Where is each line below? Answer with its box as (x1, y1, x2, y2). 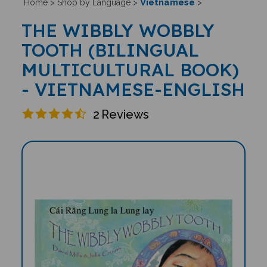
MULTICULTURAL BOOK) (21, 58, 239, 81)
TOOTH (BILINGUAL (21, 39, 199, 61)
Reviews (101, 107, 149, 122)
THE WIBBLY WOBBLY (21, 19, 215, 42)
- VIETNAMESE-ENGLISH (21, 78, 245, 101)
